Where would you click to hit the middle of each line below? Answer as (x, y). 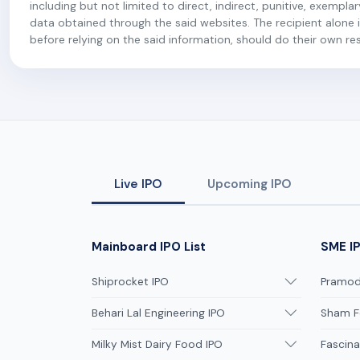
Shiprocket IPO (130, 281)
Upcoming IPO (250, 184)
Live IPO (138, 184)
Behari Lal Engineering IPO (158, 313)
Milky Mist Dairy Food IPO (157, 344)
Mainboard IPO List (149, 246)
